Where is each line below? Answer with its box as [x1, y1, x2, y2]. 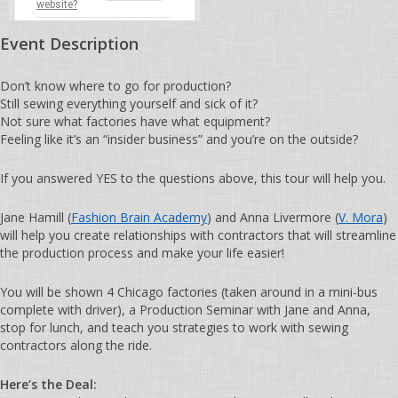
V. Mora [338, 209, 383, 226]
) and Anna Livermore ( [207, 209, 338, 226]
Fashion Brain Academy [71, 209, 207, 226]
